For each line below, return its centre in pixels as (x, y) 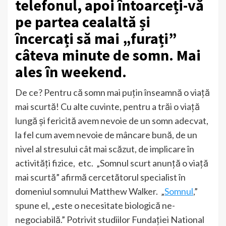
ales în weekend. (71, 71)
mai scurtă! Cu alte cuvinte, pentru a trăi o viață (107, 106)
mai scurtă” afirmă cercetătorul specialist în (100, 177)
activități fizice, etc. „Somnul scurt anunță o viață (112, 163)
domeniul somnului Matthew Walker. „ (90, 191)
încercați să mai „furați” (96, 38)
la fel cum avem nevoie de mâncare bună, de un (106, 134)
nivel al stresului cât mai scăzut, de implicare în (105, 149)
